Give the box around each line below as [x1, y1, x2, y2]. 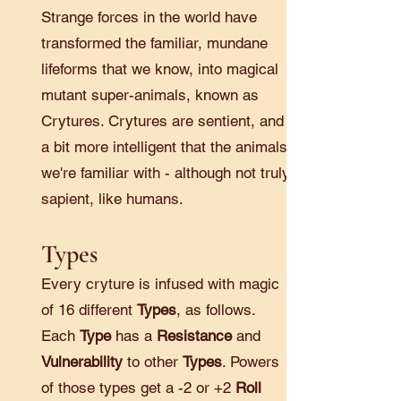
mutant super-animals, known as [41, 86, 259, 104]
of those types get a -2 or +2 [41, 379, 235, 397]
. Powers [222, 353, 279, 371]
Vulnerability [41, 353, 127, 371]
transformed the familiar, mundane [41, 34, 268, 52]
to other [127, 353, 183, 371]
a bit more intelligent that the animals [41, 138, 287, 156]
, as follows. [176, 301, 255, 319]
